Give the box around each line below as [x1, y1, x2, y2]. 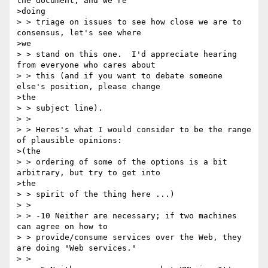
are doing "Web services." [17, 243, 136, 253]
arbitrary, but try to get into [17, 168, 160, 178]
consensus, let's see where [17, 28, 141, 38]
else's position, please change [17, 82, 160, 92]
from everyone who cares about [17, 60, 156, 70]
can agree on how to [17, 222, 108, 232]
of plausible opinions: [17, 136, 122, 145]
